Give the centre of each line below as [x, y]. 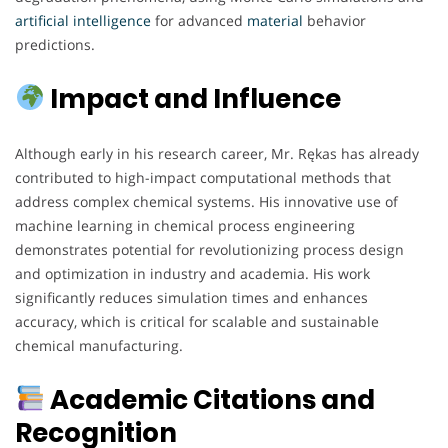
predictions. [55, 44]
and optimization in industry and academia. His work [192, 273]
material [275, 20]
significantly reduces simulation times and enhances [191, 297]
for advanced [199, 20]
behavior [334, 20]
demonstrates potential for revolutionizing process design [209, 249]
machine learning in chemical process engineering [185, 225]
